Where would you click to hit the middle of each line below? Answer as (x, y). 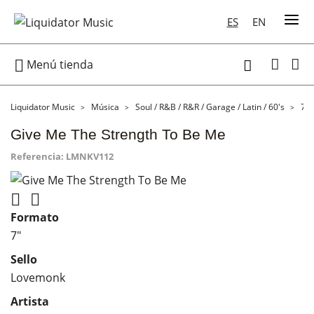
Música (105, 107)
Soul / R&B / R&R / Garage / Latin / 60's (210, 107)
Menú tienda (59, 64)
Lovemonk (38, 277)
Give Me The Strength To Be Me (118, 134)
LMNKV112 (90, 156)
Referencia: (37, 156)
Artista (30, 301)
